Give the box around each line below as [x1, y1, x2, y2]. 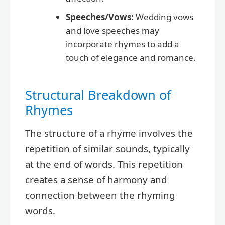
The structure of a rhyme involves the [25, 126, 193, 139]
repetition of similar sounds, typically [25, 142, 190, 155]
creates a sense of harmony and [25, 173, 167, 186]
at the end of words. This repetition [25, 157, 183, 170]
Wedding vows [134, 11, 193, 23]
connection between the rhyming [25, 188, 175, 201]
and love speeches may [66, 24, 159, 36]
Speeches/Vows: [66, 11, 134, 23]
